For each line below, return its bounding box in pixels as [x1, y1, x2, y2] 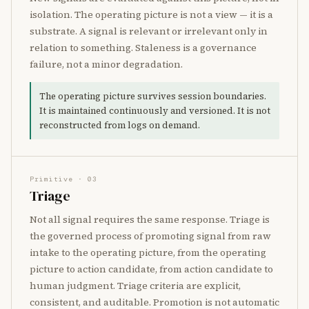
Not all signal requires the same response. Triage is [30, 212, 270, 226]
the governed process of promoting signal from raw [30, 229, 271, 243]
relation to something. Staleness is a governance [30, 41, 257, 54]
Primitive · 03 [30, 175, 97, 183]
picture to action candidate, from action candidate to [30, 262, 273, 276]
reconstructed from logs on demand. [39, 119, 200, 131]
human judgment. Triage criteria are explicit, [30, 279, 241, 292]
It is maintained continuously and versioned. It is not [39, 105, 270, 117]
